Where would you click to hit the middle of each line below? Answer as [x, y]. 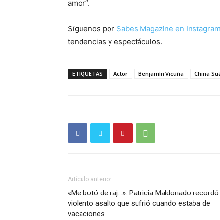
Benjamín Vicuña [161, 73]
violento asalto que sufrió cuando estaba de [139, 203]
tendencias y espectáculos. [115, 41]
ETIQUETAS [87, 73]
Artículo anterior [90, 179]
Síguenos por [92, 29]
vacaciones [86, 214]
